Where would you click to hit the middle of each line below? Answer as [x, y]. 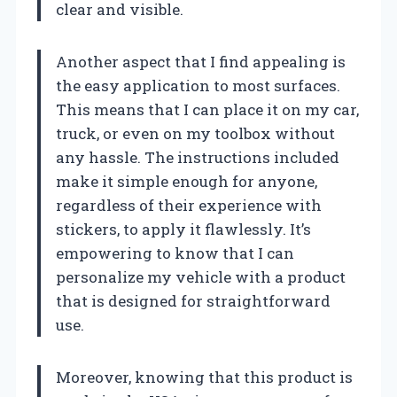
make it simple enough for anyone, [187, 181]
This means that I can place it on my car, [207, 109]
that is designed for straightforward [193, 300]
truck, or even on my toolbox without [195, 133]
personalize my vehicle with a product [201, 276]
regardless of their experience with [189, 205]
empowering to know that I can [175, 253]
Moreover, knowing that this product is [204, 377]
